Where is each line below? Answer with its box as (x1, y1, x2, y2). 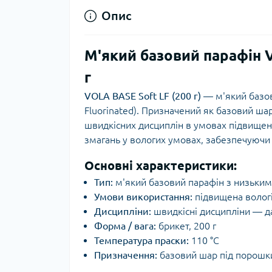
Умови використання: (94, 191, 192, 202)
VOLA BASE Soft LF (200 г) (84, 90, 201, 101)
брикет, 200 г (156, 220, 216, 231)
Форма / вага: (94, 220, 156, 231)
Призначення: (94, 250, 157, 260)
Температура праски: (94, 235, 189, 246)
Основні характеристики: (84, 158, 237, 172)
